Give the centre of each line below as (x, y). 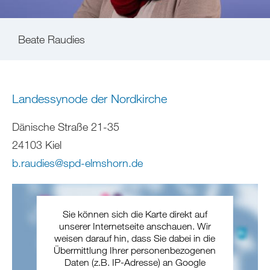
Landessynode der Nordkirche (89, 99)
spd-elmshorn (96, 162)
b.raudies (33, 162)
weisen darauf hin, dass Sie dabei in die (135, 238)
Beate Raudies (52, 39)
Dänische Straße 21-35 (66, 126)
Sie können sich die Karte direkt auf (135, 214)
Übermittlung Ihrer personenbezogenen (135, 250)
